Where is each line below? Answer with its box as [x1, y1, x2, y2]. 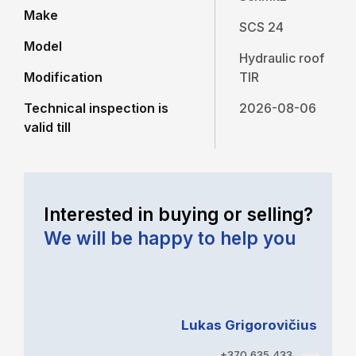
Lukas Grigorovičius [181, 317, 318, 334]
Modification [24, 69, 103, 86]
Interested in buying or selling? [43, 203, 313, 225]
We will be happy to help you [43, 226, 296, 249]
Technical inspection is [24, 100, 168, 117]
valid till [24, 119, 71, 136]
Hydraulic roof [239, 50, 325, 67]
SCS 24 [239, 19, 284, 36]
